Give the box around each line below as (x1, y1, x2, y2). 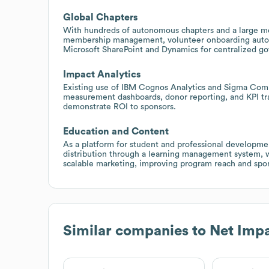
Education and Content (63, 126, 169, 136)
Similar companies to (63, 223, 210, 238)
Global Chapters (63, 12, 138, 22)
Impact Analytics (63, 69, 141, 79)
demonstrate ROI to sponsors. (63, 102, 176, 111)
